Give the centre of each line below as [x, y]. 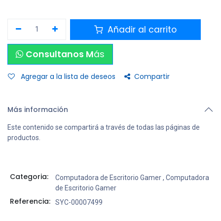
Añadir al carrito [141, 29]
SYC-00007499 [79, 202]
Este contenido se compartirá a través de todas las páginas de [104, 127]
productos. [24, 138]
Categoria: [29, 177]
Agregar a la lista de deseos [68, 76]
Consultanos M [60, 54]
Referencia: [30, 201]
